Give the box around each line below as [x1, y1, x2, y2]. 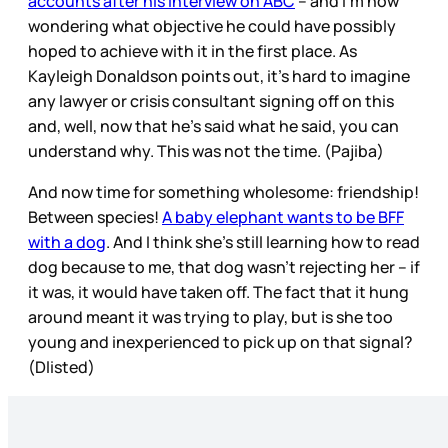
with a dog [28, 230, 106, 253]
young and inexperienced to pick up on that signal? [28, 330, 413, 353]
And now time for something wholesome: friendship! [28, 180, 419, 203]
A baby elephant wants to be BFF [162, 205, 404, 228]
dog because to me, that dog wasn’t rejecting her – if [28, 255, 420, 278]
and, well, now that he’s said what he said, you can [28, 114, 399, 137]
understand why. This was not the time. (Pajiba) [28, 139, 387, 162]
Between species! [28, 205, 162, 228]
